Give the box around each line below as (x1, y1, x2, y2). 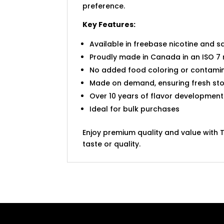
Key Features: (82, 19, 136, 29)
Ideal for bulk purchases (89, 103, 180, 114)
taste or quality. (82, 138, 141, 149)
